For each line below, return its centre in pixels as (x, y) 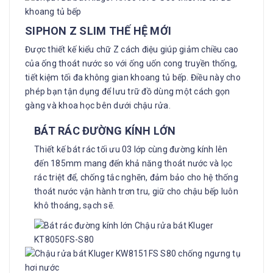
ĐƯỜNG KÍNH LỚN (129, 130)
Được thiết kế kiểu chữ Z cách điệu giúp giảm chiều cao (132, 49)
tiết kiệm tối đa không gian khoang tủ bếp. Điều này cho (133, 77)
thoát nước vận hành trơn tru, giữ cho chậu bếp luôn (136, 191)
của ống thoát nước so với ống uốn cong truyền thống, (131, 63)
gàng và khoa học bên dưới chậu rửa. (98, 105)
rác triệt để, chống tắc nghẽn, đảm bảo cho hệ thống (136, 177)
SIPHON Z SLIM (67, 30)
